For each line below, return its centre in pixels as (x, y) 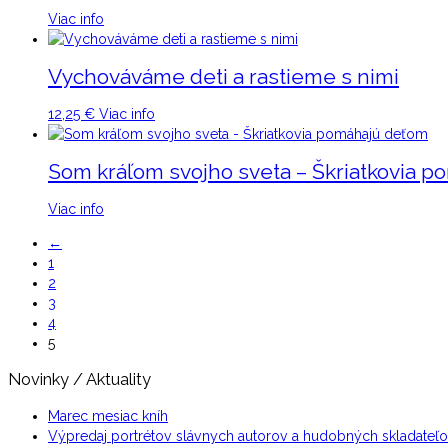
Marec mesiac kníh (108, 416)
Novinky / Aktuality (79, 379)
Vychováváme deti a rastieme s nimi (223, 76)
